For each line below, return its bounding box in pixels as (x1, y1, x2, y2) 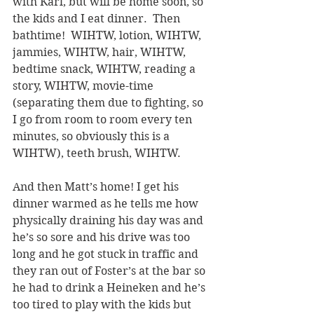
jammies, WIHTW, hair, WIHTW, (13, 45, 189, 59)
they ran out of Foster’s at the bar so (13, 264, 208, 278)
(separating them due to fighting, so (13, 95, 206, 109)
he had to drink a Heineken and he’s (13, 280, 208, 294)
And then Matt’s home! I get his (13, 179, 182, 193)
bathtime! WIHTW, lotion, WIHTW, (13, 28, 204, 42)
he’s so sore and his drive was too (13, 230, 193, 244)
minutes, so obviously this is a (13, 129, 172, 143)
